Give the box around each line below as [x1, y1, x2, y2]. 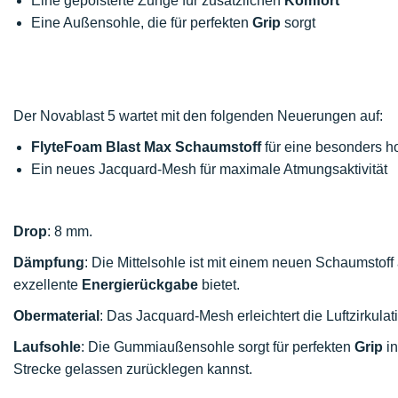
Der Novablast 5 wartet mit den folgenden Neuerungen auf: [13, 108, 383, 123]
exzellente [13, 277, 82, 292]
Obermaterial [13, 308, 99, 323]
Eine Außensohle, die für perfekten [31, 15, 252, 30]
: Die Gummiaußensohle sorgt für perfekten [81, 339, 354, 354]
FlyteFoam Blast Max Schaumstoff [31, 139, 261, 155]
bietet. [198, 277, 240, 292]
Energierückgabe [82, 277, 198, 292]
